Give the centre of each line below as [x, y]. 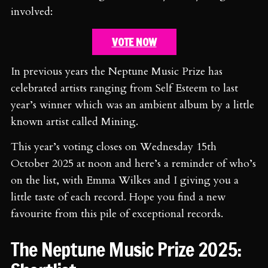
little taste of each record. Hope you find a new [118, 197]
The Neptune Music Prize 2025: [126, 249]
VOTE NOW [134, 42]
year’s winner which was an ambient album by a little [133, 105]
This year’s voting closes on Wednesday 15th [114, 147]
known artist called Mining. [74, 121]
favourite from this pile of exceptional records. [117, 214]
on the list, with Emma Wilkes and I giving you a [125, 180]
